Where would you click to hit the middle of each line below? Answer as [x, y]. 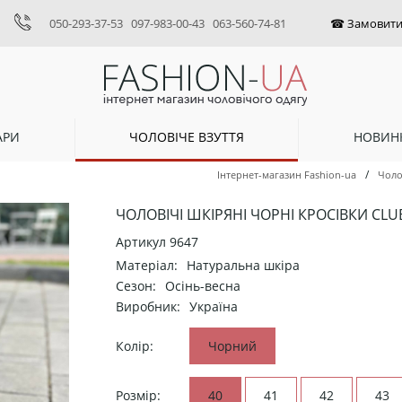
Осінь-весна [203, 286]
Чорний [232, 346]
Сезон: [136, 286]
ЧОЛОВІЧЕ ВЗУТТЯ [187, 136]
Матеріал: [147, 266]
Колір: [135, 346]
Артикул [143, 242]
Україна [214, 307]
